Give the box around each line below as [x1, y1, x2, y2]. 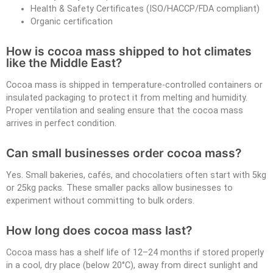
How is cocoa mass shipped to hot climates [6, 43, 252, 58]
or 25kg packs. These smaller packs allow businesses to [6, 182, 233, 193]
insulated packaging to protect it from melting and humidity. [6, 92, 247, 103]
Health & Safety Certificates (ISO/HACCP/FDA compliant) [30, 3, 260, 14]
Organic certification [30, 16, 113, 27]
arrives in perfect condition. [6, 118, 116, 129]
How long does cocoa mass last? [6, 222, 192, 238]
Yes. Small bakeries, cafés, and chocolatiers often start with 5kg [6, 169, 266, 180]
